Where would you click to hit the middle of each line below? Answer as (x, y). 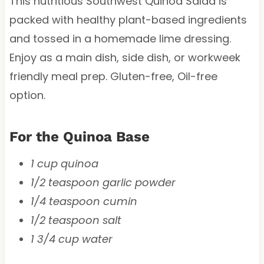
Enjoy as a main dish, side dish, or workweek (125, 57)
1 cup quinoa (64, 163)
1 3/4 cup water (71, 239)
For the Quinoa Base (79, 136)
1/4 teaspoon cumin (84, 201)
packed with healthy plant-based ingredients (128, 19)
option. (27, 95)
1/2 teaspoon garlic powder (103, 182)
